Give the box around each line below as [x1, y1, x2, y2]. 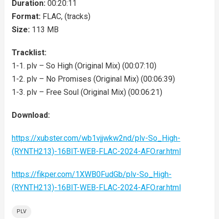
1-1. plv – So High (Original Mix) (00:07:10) [11, 61, 156, 70]
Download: [11, 110, 50, 120]
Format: [11, 12, 43, 21]
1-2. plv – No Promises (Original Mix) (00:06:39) [11, 74, 175, 84]
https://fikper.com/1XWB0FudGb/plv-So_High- [11, 170, 172, 179]
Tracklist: [11, 48, 46, 57]
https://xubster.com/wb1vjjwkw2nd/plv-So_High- [11, 133, 180, 143]
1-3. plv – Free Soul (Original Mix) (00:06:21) [11, 88, 162, 97]
